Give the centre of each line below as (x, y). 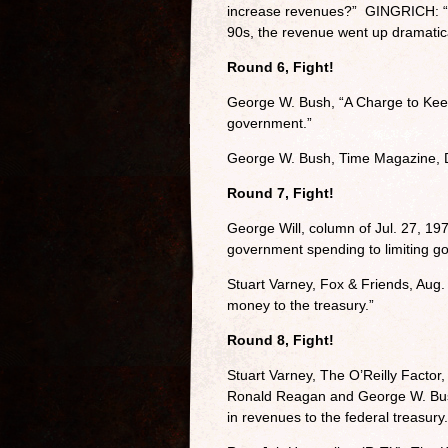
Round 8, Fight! (280, 340)
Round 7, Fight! (280, 193)
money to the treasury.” (300, 305)
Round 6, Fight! (280, 67)
